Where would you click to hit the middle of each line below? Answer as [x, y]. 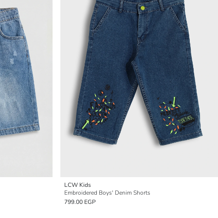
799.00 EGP [80, 202]
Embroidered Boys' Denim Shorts [107, 193]
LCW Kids [78, 185]
